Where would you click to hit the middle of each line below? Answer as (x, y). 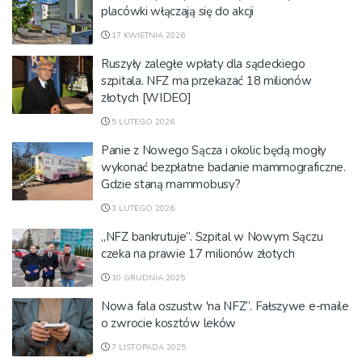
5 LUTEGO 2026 (142, 122)
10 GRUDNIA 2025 (147, 278)
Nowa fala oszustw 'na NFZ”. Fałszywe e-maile (225, 306)
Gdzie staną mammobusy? (171, 184)
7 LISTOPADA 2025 (147, 347)
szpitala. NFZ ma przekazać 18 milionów (206, 81)
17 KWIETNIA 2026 (147, 36)
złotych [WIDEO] (146, 98)
